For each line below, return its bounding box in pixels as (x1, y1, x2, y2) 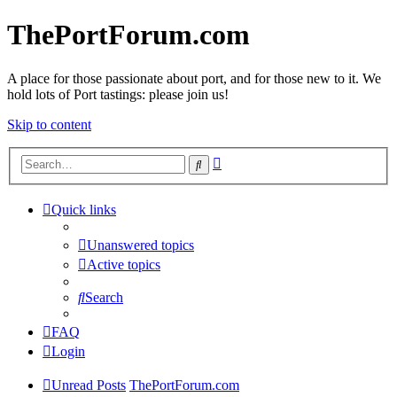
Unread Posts (51, 378, 126, 393)
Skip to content (7, 116, 91, 132)
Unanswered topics (87, 237, 194, 253)
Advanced (221, 152, 278, 168)
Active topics (87, 257, 160, 273)
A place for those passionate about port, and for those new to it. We (7, 70, 381, 86)
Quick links (51, 202, 116, 218)
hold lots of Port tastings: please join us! (7, 86, 229, 102)
